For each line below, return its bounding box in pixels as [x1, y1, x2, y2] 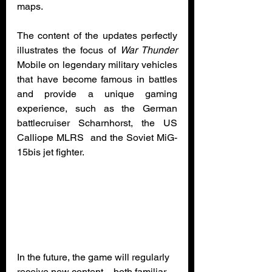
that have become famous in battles [17, 73, 177, 85]
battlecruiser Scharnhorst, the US [17, 117, 177, 129]
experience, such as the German [17, 103, 177, 114]
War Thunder [120, 44, 178, 56]
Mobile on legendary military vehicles [17, 59, 177, 70]
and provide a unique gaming [17, 88, 177, 100]
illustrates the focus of [17, 44, 120, 56]
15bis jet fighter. [17, 146, 84, 158]
